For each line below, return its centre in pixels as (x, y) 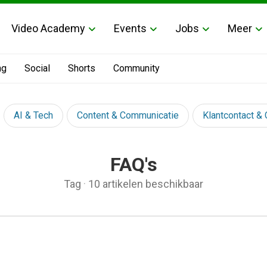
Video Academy (48, 28)
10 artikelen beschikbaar (146, 184)
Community (136, 68)
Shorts (82, 68)
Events (130, 28)
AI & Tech (33, 115)
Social (37, 68)
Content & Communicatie (128, 115)
